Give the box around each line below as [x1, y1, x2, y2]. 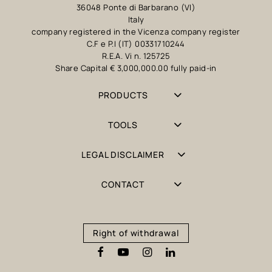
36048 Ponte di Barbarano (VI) [76, 2, 196, 13]
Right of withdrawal [92, 227, 180, 239]
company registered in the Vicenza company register [32, 26, 240, 38]
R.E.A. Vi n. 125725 [101, 50, 171, 62]
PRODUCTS [98, 89, 148, 101]
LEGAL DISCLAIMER [81, 149, 165, 161]
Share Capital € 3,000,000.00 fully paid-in [55, 63, 217, 74]
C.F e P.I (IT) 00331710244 [87, 38, 185, 50]
